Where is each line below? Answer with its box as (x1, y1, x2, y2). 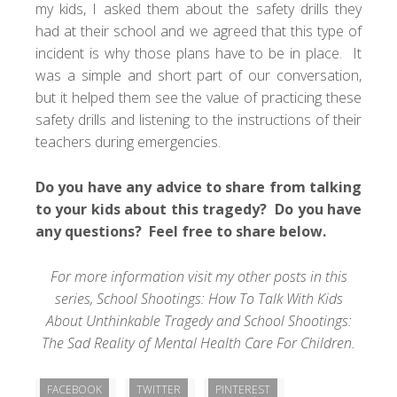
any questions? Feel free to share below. (35, 221, 330, 241)
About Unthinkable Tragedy (45, 310, 213, 331)
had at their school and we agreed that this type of (35, 20, 362, 41)
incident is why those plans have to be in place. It (35, 43, 362, 63)
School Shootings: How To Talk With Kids (96, 288, 343, 308)
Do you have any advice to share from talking (35, 176, 362, 197)
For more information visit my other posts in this (50, 266, 347, 286)
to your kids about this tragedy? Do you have (35, 198, 362, 219)
